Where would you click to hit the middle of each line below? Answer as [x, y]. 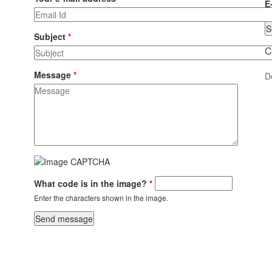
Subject [51, 36]
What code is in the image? [92, 184]
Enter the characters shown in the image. [101, 198]
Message [54, 74]
